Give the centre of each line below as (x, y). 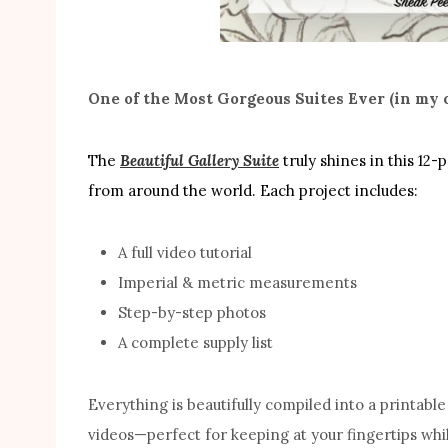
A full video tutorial (185, 252)
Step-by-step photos (192, 312)
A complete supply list (195, 342)
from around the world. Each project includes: (253, 190)
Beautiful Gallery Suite (199, 160)
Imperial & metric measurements (237, 282)
